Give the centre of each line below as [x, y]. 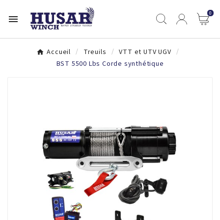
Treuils [95, 52]
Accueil [59, 52]
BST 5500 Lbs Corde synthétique [110, 64]
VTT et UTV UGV [145, 52]
